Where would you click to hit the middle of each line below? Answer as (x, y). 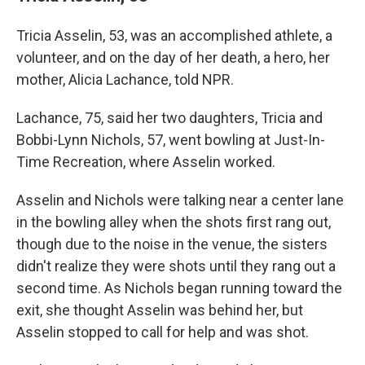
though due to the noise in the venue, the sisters (172, 244)
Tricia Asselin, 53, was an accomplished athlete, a (174, 35)
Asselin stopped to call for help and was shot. (163, 332)
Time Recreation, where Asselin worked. (146, 162)
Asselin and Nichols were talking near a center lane (180, 200)
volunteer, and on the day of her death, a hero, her (173, 57)
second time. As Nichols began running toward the (179, 288)
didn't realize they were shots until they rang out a (176, 266)
